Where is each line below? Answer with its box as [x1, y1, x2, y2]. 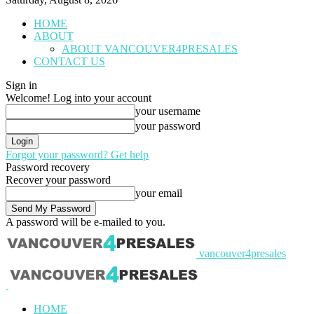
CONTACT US [34, 55, 105, 67]
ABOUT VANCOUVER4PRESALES [62, 43, 238, 55]
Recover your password [6, 174, 111, 186]
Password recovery [6, 161, 90, 173]
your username [135, 105, 200, 117]
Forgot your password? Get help [6, 149, 149, 161]
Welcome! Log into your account [6, 92, 151, 104]
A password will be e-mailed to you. [6, 216, 165, 228]
